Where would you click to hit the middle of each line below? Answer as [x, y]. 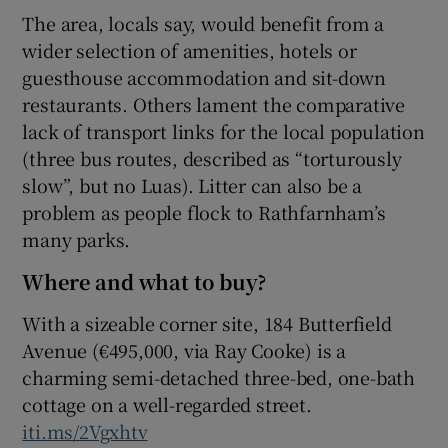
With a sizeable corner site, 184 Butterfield [207, 322]
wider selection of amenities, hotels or [189, 49]
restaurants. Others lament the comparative [214, 103]
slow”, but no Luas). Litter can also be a [192, 184]
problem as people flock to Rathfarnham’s [204, 211]
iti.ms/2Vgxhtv [85, 430]
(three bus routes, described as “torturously [212, 157]
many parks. [76, 238]
